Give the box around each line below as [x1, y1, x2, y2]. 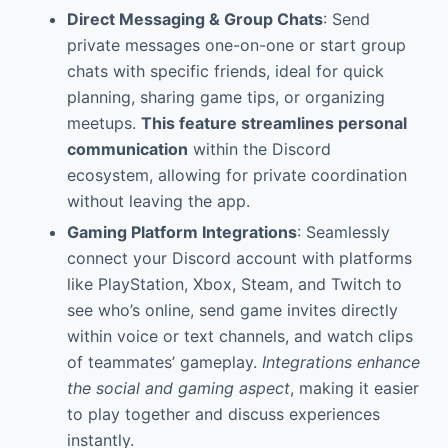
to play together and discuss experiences [66, 404, 380, 425]
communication [66, 139, 188, 160]
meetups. [66, 113, 141, 134]
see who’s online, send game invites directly [66, 300, 398, 321]
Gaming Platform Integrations [66, 222, 297, 243]
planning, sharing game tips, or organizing [66, 87, 385, 108]
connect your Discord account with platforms [66, 248, 412, 269]
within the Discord [187, 139, 331, 160]
